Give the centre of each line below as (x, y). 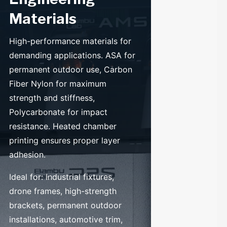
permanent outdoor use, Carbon (71, 69)
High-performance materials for (70, 41)
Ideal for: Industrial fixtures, (62, 177)
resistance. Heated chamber (63, 126)
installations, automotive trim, (66, 219)
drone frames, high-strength (63, 191)
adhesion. (28, 154)
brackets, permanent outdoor (66, 205)
